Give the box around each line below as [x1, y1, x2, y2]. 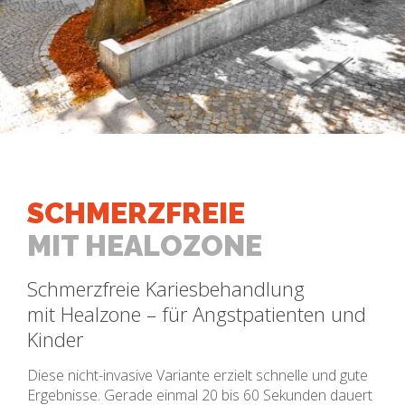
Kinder [27, 325, 83, 353]
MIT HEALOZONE [27, 229, 262, 263]
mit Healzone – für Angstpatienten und [27, 300, 366, 328]
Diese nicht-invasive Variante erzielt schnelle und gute [27, 365, 368, 386]
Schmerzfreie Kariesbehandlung [27, 275, 305, 303]
